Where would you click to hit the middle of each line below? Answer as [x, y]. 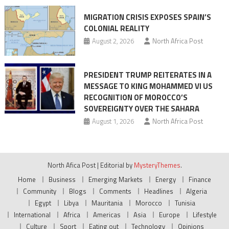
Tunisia [185, 203]
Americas [107, 215]
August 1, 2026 [113, 121]
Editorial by [117, 165]
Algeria [197, 191]
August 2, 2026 [113, 41]
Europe [169, 215]
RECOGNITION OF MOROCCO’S [135, 98]
